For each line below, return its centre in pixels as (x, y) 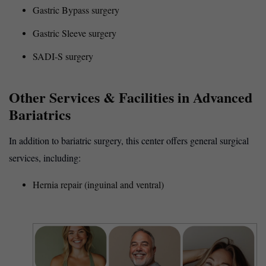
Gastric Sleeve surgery (75, 33)
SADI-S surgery (63, 56)
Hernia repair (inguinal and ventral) (98, 184)
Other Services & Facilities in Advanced (131, 97)
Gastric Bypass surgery (76, 9)
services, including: (45, 157)
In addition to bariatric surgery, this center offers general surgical (129, 140)
